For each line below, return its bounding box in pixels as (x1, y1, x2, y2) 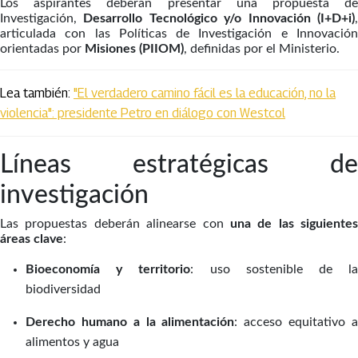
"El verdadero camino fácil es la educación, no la (74, 86, 336, 101)
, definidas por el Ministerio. (184, 42, 340, 55)
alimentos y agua (26, 336, 119, 348)
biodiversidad (26, 283, 101, 296)
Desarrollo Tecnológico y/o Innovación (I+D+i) (83, 12, 356, 25)
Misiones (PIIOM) (85, 42, 184, 55)
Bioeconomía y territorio (26, 263, 191, 276)
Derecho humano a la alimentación (26, 316, 235, 328)
